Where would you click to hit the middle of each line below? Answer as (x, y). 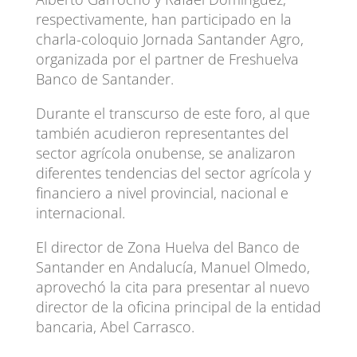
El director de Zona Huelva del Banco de (167, 247)
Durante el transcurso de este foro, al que (173, 113)
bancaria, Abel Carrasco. (115, 326)
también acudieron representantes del (162, 133)
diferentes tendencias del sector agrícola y (173, 173)
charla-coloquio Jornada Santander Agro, (169, 39)
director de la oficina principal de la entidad (178, 306)
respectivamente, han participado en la (163, 19)
